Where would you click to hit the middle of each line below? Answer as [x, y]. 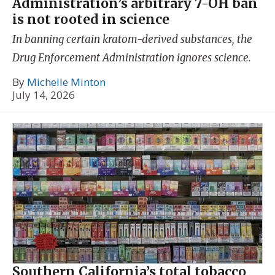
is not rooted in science [91, 19]
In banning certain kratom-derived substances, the [132, 39]
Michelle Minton [66, 82]
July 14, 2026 [44, 95]
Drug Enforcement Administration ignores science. [132, 58]
